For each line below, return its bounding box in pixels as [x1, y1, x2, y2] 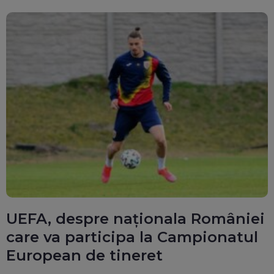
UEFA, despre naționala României [6, 209, 265, 228]
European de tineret [6, 246, 163, 264]
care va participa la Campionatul [6, 228, 258, 246]
